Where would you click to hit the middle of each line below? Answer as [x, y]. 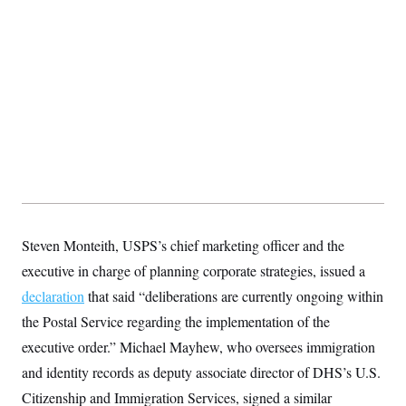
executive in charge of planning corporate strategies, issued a [193, 271]
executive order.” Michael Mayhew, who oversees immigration [198, 347]
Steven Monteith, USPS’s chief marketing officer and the [183, 245]
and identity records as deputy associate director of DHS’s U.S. [201, 372]
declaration [53, 296]
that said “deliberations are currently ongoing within [234, 296]
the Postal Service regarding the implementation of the [176, 321]
